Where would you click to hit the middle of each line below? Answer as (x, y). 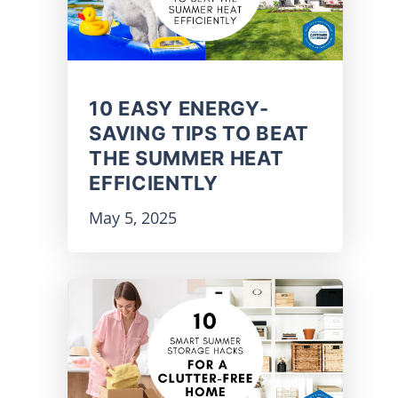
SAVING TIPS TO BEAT (199, 134)
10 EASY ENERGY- (179, 109)
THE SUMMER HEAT (187, 159)
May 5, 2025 (133, 218)
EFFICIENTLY (154, 183)
